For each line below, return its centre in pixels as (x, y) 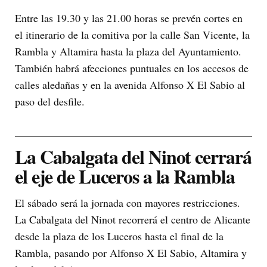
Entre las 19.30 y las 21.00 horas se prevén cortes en (129, 18)
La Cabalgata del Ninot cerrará (133, 156)
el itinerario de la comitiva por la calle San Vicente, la (132, 34)
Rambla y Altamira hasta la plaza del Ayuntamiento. (128, 51)
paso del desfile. (50, 101)
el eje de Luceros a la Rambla (125, 176)
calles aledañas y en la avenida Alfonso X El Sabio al (130, 84)
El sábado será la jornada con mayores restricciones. (128, 202)
